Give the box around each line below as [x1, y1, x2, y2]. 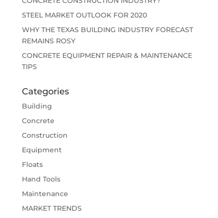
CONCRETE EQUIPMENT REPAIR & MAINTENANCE [21, 51, 192, 60]
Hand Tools [21, 175, 60, 183]
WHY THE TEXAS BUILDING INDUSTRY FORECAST [21, 25, 193, 34]
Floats [21, 160, 43, 169]
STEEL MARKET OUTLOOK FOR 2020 [21, 11, 147, 19]
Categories [21, 86, 69, 97]
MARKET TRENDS [21, 204, 82, 213]
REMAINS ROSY [21, 36, 75, 45]
